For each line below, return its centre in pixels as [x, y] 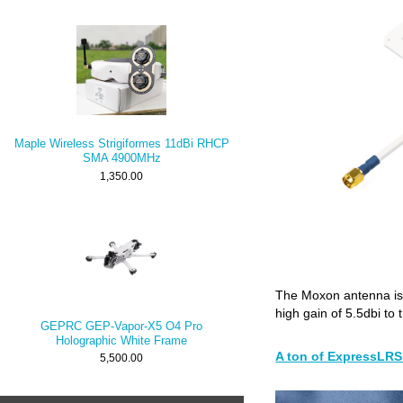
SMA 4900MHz [121, 157]
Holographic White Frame [122, 340]
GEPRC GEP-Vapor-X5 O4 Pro [122, 326]
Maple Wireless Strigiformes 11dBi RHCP [121, 143]
